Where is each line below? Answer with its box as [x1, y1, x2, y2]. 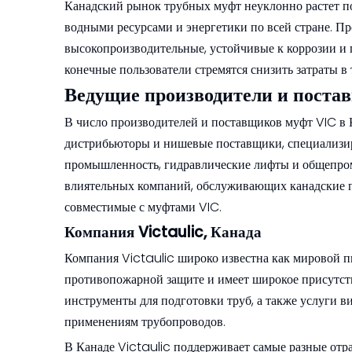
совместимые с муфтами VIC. [64, 197, 222, 216]
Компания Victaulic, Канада [64, 221, 262, 243]
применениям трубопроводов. [64, 312, 225, 331]
